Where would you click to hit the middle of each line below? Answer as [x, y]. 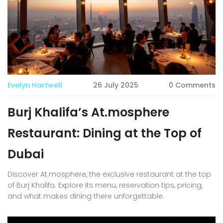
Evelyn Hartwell [35, 85]
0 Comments [192, 85]
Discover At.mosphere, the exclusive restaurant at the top [109, 174]
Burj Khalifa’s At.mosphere [88, 112]
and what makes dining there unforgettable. [86, 196]
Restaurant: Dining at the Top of [105, 133]
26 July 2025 [115, 85]
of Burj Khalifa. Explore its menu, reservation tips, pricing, [105, 185]
